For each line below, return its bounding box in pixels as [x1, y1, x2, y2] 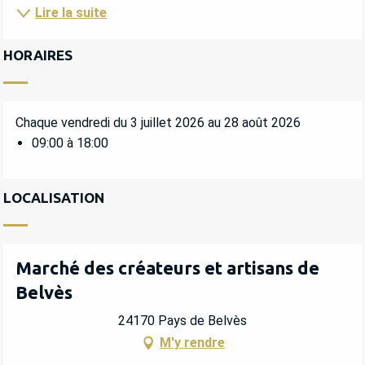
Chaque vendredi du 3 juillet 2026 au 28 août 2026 [15, 115, 301, 131]
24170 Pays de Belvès [118, 312, 247, 328]
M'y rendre [160, 334, 225, 350]
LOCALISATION [3, 190, 104, 206]
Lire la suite [35, 5, 107, 21]
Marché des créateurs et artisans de [15, 257, 319, 279]
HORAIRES [3, 47, 73, 64]
